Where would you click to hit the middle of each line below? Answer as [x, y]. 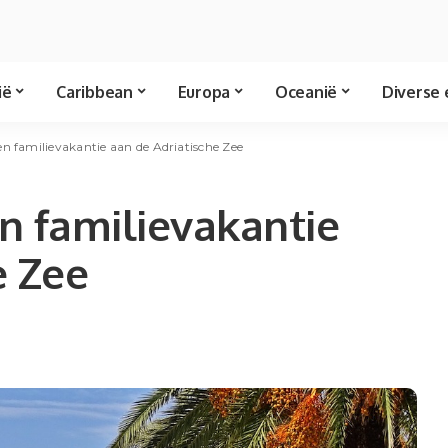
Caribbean [94, 91]
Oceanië [305, 91]
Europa [203, 91]
